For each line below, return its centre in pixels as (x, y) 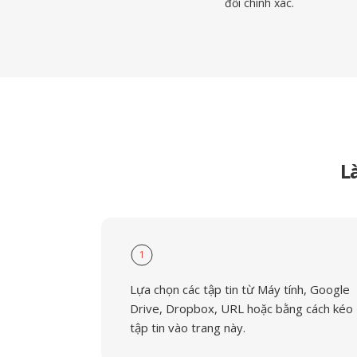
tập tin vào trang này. (188, 328)
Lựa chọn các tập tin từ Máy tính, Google (240, 289)
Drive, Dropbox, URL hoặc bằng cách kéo (241, 308)
